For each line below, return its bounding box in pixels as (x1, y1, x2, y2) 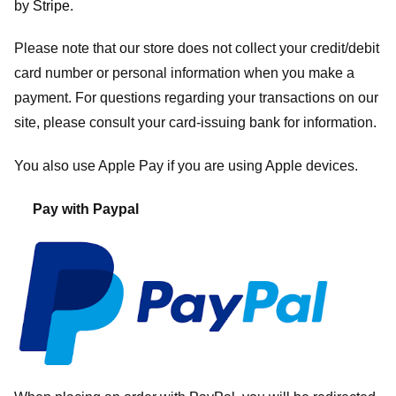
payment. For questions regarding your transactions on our (14, 90, 378, 106)
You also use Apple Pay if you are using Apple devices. (14, 158, 358, 174)
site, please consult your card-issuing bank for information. (14, 115, 377, 131)
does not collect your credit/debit (178, 41, 379, 57)
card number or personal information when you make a (14, 65, 354, 81)
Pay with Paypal (32, 201, 139, 217)
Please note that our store (14, 41, 174, 57)
